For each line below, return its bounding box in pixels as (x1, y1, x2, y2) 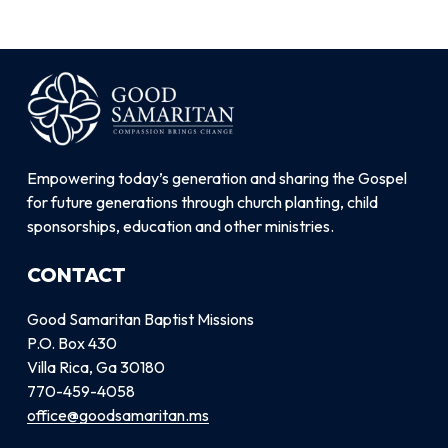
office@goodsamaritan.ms (26, 404, 209, 425)
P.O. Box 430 (26, 332, 117, 353)
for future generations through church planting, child (26, 191, 378, 212)
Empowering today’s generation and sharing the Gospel (26, 167, 407, 188)
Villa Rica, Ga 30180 (26, 356, 165, 377)
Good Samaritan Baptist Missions (26, 308, 254, 329)
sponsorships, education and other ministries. (26, 215, 334, 236)
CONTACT (26, 261, 126, 287)
